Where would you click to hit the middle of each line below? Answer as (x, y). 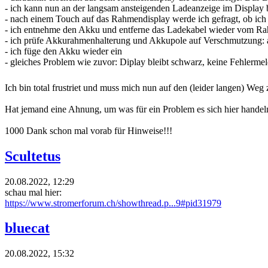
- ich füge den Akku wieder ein (63, 51)
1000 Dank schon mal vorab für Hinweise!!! (89, 130)
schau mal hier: (33, 192)
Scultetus (33, 156)
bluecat (27, 228)
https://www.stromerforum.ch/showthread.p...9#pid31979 (113, 203)
